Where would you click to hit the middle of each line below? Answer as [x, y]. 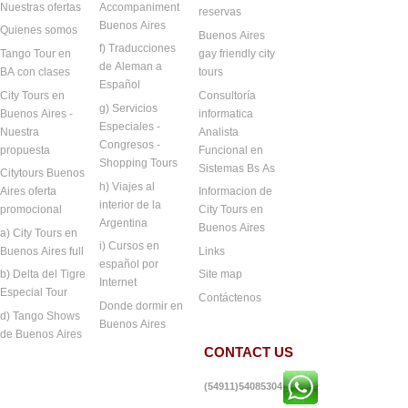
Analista [219, 132]
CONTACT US [249, 352]
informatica [226, 113]
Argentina [124, 223]
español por [129, 265]
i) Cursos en [130, 246]
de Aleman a [131, 67]
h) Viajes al [127, 186]
